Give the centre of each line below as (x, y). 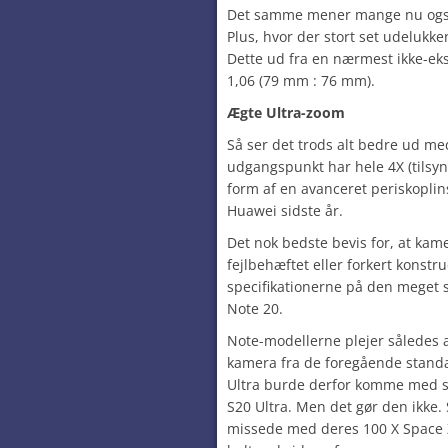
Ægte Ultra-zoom (286, 112)
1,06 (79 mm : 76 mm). (301, 80)
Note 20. (255, 308)
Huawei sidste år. (285, 210)
